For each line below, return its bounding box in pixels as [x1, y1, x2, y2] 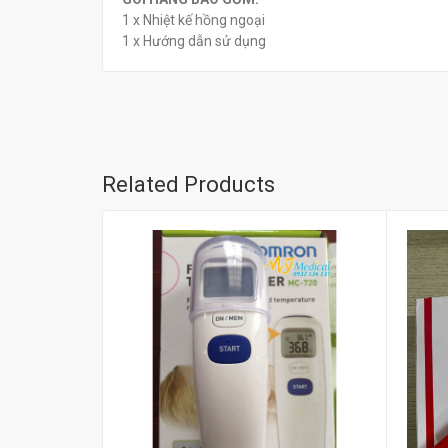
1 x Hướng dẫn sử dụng [122, 32, 266, 49]
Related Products [102, 171, 275, 197]
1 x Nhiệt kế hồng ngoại [122, 11, 265, 28]
